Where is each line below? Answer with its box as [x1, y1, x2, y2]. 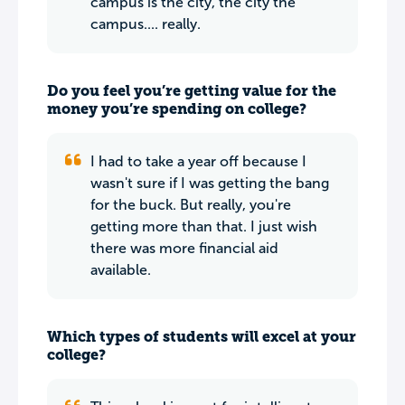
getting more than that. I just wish [90, 219, 317, 234]
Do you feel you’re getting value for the [47, 82, 336, 99]
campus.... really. [90, 16, 201, 32]
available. [90, 262, 151, 278]
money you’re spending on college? [47, 100, 306, 118]
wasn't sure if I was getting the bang [90, 175, 329, 191]
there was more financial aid [90, 240, 278, 256]
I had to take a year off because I [90, 154, 306, 169]
